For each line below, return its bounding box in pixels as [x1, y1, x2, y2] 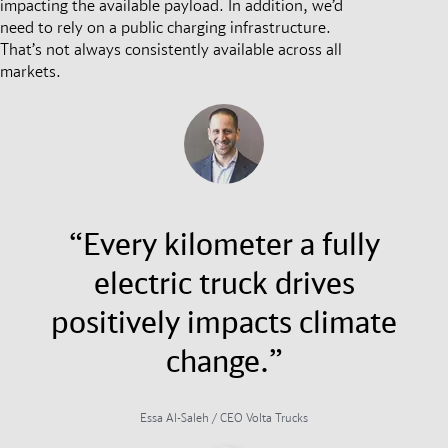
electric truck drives [93, 263, 355, 301]
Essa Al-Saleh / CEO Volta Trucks [140, 409, 308, 425]
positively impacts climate [51, 302, 397, 340]
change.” [165, 341, 283, 379]
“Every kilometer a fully [68, 224, 380, 262]
